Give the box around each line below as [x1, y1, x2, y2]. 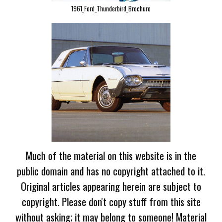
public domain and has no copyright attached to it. [17, 163, 205, 178]
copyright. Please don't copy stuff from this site [21, 194, 201, 209]
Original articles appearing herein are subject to [21, 178, 201, 194]
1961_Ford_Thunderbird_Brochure [71, 4, 151, 13]
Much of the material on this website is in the [26, 148, 196, 163]
